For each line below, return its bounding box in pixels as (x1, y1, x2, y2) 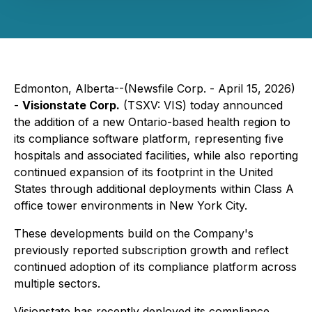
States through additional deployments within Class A (14, 182, 294, 196)
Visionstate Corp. (22, 98, 120, 112)
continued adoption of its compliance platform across (14, 260, 297, 274)
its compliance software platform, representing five (14, 132, 283, 146)
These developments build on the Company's (14, 226, 253, 240)
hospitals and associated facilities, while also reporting (14, 148, 298, 162)
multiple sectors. (14, 276, 100, 290)
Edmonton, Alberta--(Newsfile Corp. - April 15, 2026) (14, 81, 295, 95)
